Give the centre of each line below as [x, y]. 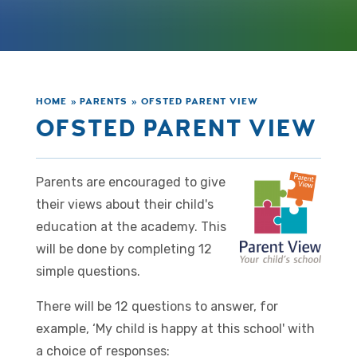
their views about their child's [124, 205]
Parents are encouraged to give [130, 182]
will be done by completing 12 [124, 249]
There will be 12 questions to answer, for [157, 307]
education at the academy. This [131, 227]
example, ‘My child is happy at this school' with [175, 329]
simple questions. [88, 272]
